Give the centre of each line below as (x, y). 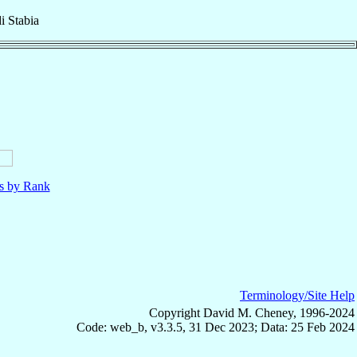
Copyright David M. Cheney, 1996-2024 (252, 312)
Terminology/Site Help (297, 295)
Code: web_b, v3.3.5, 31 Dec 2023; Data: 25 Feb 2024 (216, 327)
